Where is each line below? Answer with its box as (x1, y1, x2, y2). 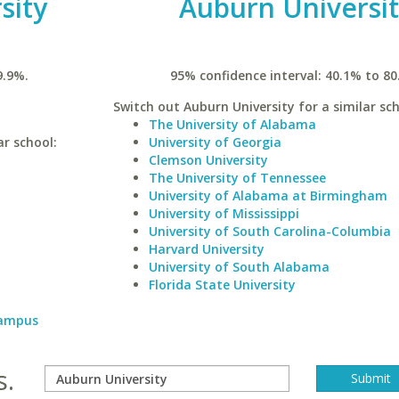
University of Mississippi (148, 205, 299, 222)
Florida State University (148, 276, 296, 293)
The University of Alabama (148, 116, 316, 133)
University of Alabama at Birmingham (148, 187, 387, 204)
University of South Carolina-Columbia (148, 223, 391, 240)
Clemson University (148, 151, 268, 168)
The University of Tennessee (148, 169, 326, 186)
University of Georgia (148, 134, 281, 151)
